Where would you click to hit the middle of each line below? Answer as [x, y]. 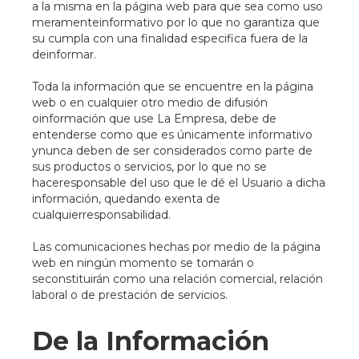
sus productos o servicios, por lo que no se [149, 167]
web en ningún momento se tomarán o [143, 263]
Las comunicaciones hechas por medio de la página [176, 247]
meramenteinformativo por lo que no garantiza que [176, 22]
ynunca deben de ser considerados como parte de [172, 151]
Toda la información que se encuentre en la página [173, 87]
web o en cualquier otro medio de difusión [150, 103]
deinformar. [64, 54]
